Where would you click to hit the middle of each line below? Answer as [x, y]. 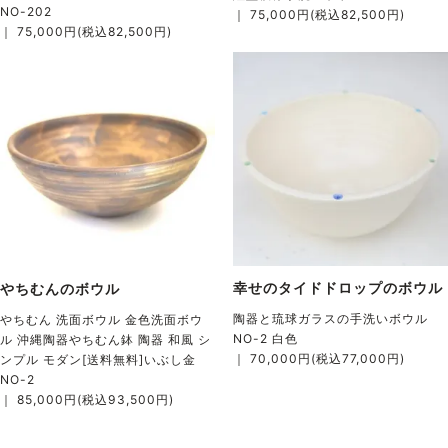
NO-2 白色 [265, 339]
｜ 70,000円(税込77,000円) [318, 359]
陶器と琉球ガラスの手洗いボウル [330, 319]
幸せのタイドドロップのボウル [337, 288]
